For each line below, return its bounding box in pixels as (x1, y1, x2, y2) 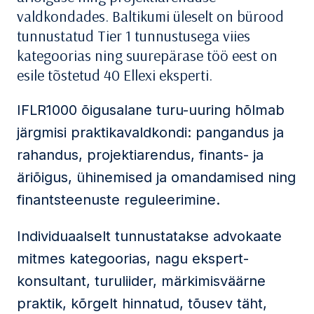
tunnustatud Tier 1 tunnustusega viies (17, 26, 250, 46)
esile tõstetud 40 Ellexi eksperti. (17, 65, 212, 85)
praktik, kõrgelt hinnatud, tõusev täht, (17, 295, 267, 312)
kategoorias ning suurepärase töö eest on (17, 46, 278, 65)
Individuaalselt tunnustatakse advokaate (17, 228, 282, 245)
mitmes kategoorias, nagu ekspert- (17, 250, 249, 267)
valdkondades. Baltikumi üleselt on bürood (17, 6, 284, 26)
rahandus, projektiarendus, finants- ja (17, 146, 264, 163)
